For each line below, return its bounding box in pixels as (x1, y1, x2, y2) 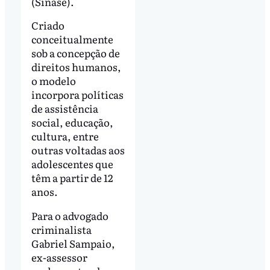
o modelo (31, 73, 76, 89)
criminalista (31, 222, 92, 237)
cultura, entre (31, 128, 99, 144)
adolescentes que (31, 156, 113, 172)
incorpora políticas (31, 87, 124, 102)
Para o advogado (31, 208, 108, 224)
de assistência (31, 101, 98, 116)
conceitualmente (31, 31, 113, 47)
